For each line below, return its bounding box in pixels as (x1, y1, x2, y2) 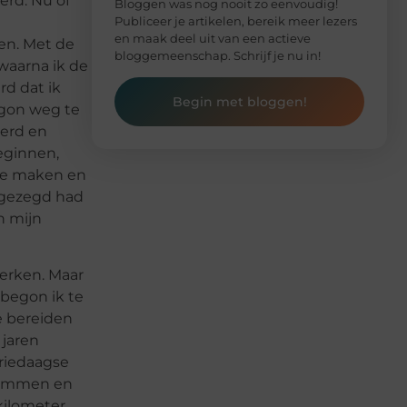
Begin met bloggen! (172, 93, 307, 110)
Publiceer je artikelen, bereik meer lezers (114, 13, 357, 28)
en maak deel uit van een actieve (114, 30, 311, 45)
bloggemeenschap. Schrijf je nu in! (114, 47, 321, 63)
